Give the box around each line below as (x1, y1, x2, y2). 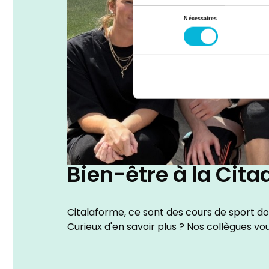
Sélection (133, 9, 156, 16)
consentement (133, 38, 169, 44)
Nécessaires (184, 15, 217, 22)
